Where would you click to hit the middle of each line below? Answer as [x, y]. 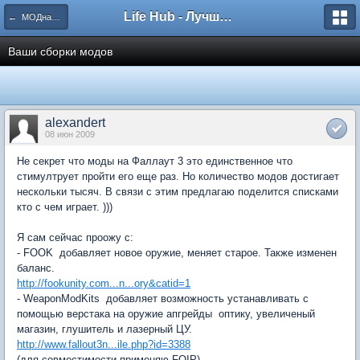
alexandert [75, 123]
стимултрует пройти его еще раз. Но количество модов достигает [178, 176]
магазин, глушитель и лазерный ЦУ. [104, 329]
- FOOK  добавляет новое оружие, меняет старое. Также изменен [177, 253]
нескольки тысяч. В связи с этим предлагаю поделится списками [178, 192]
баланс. [36, 268]
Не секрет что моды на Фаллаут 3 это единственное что [155, 161]
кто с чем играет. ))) [65, 207]
